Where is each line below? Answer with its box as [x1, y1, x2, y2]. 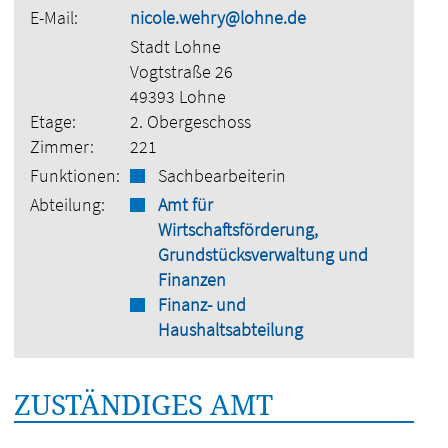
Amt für [158, 193, 214, 216]
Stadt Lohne [130, 35, 222, 58]
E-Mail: [30, 6, 79, 29]
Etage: [30, 110, 77, 133]
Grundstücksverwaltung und [158, 243, 369, 266]
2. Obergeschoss [130, 110, 252, 133]
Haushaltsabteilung [158, 318, 304, 341]
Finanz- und [158, 293, 247, 316]
